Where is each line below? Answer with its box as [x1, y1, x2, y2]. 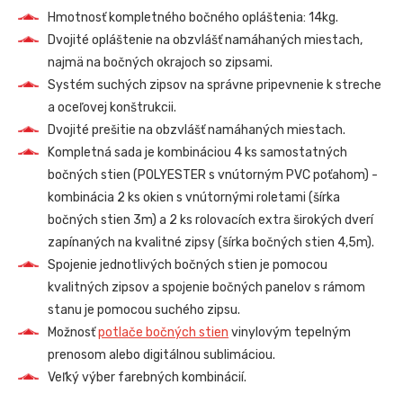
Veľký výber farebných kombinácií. [48, 370, 247, 386]
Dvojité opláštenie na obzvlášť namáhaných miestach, [48, 32, 363, 49]
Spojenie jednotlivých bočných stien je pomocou [48, 257, 328, 273]
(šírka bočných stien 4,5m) [218, 235, 372, 251]
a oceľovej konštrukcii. [48, 100, 177, 116]
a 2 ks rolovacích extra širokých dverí [157, 212, 374, 228]
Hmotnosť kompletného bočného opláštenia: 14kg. [48, 10, 339, 26]
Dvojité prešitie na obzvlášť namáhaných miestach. [48, 122, 346, 139]
